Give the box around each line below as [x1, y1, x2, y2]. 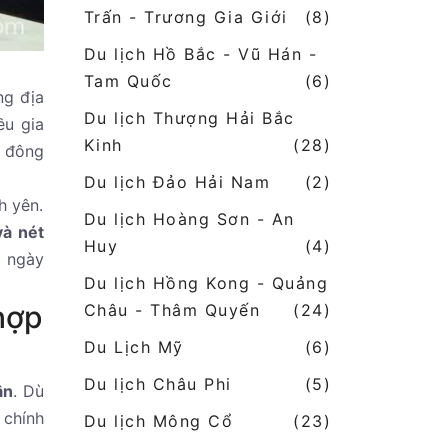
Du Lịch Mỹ [83, 337, 184, 358]
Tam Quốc [83, 71, 173, 92]
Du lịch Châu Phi [83, 374, 232, 395]
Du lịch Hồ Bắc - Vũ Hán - [83, 44, 317, 65]
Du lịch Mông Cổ [83, 411, 233, 432]
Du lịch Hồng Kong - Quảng [83, 273, 328, 294]
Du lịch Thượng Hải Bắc [83, 108, 295, 129]
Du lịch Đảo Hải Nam [83, 172, 270, 193]
